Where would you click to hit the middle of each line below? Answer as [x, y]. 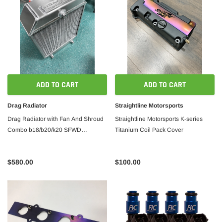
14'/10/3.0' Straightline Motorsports [54, 141]
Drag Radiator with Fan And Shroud [55, 119]
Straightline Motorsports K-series [159, 119]
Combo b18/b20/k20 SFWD [44, 130]
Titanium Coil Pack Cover [149, 130]
